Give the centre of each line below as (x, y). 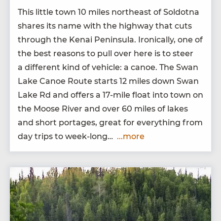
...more (131, 136)
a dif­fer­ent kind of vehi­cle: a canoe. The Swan (108, 67)
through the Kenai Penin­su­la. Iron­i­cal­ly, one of (110, 39)
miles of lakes (160, 109)
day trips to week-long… (67, 136)
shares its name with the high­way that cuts (105, 26)
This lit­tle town (48, 12)
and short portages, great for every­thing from (110, 122)
